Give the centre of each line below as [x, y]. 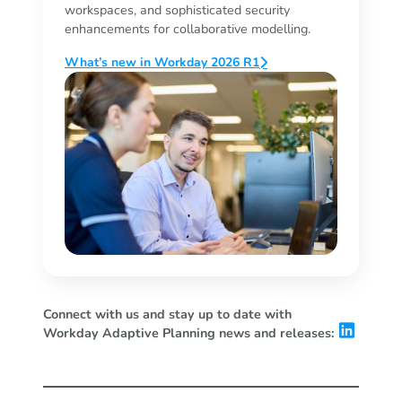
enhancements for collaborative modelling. [188, 29]
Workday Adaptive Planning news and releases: [189, 332]
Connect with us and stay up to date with [167, 314]
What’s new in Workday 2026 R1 [162, 63]
